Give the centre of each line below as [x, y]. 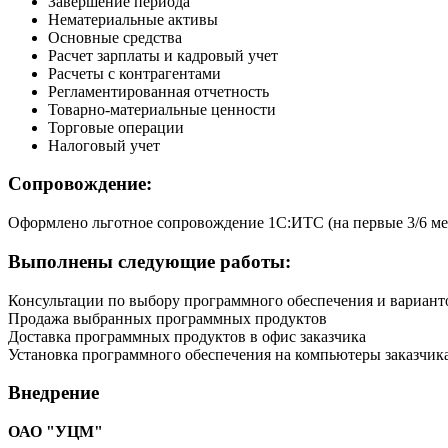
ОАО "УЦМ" [55, 431]
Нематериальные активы [133, 19]
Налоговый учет [104, 145]
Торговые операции [116, 127]
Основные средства [115, 37]
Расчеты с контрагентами [134, 73]
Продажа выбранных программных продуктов [167, 318]
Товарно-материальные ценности [162, 109]
